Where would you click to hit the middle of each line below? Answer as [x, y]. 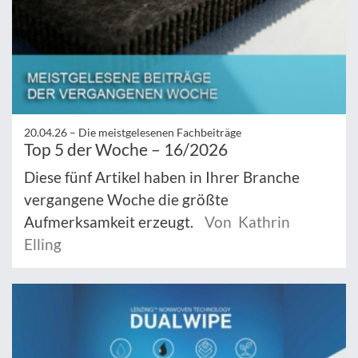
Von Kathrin [247, 221]
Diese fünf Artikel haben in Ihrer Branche [162, 177]
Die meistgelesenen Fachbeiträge [160, 132]
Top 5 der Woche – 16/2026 [126, 149]
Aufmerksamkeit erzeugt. [110, 221]
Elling [43, 244]
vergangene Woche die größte [126, 199]
